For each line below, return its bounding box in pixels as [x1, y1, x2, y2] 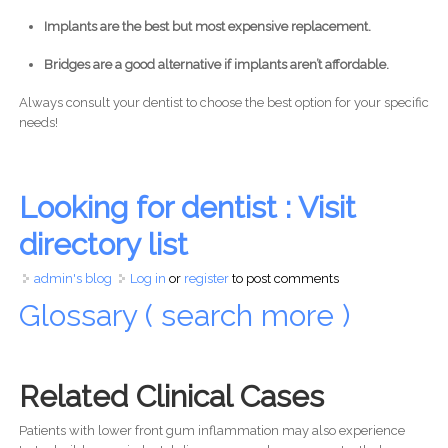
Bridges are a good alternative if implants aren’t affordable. [43, 57, 389, 73]
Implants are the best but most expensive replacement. [43, 19, 371, 35]
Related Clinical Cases [18, 379, 324, 415]
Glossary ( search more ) [18, 298, 358, 334]
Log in [129, 271, 166, 287]
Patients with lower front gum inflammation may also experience [18, 423, 405, 439]
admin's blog [33, 271, 112, 287]
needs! [18, 115, 61, 131]
